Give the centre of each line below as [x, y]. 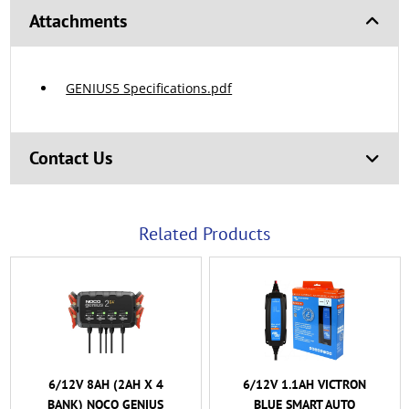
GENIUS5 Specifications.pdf [149, 89]
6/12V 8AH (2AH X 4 [105, 384]
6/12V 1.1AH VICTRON [305, 384]
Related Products [204, 234]
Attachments [79, 21]
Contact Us [71, 158]
